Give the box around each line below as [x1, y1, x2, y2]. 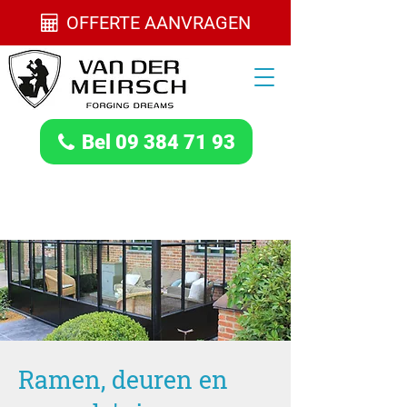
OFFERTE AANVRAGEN [65, 12, 251, 34]
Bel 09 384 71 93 [81, 130, 235, 154]
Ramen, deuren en [18, 363, 228, 395]
